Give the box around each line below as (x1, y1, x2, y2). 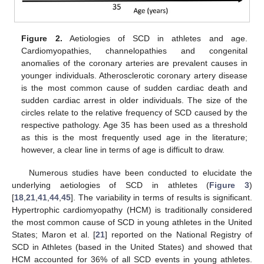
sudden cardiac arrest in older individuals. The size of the (21, 95, 247, 105)
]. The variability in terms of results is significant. (71, 192, 252, 202)
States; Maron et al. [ (12, 229, 96, 239)
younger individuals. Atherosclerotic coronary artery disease (21, 71, 247, 81)
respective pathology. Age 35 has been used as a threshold (21, 120, 247, 130)
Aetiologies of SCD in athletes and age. (62, 34, 247, 44)
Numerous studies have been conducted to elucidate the (28, 167, 252, 177)
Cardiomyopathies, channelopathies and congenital (21, 46, 247, 56)
